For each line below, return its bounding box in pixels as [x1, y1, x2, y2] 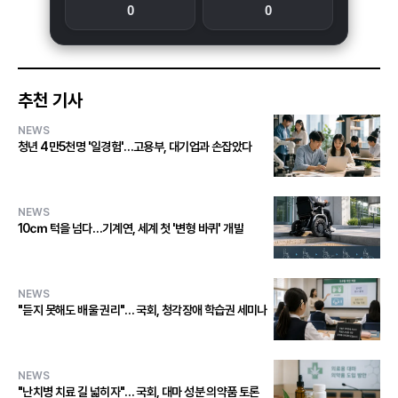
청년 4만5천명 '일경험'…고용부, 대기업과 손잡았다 [18, 139, 252, 155]
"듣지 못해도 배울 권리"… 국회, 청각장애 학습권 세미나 [18, 303, 267, 318]
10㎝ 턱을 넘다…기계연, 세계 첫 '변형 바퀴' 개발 [18, 221, 243, 236]
